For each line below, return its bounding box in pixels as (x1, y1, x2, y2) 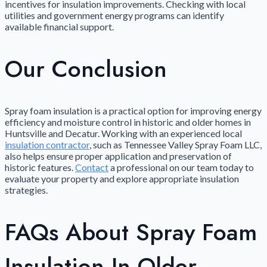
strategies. (5, 184, 48, 196)
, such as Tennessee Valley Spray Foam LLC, (89, 139, 262, 151)
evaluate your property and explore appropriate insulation (5, 173, 239, 185)
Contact (75, 162, 108, 173)
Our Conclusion (5, 51, 167, 86)
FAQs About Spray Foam (5, 215, 257, 249)
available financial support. (5, 21, 116, 33)
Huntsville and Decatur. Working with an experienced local (5, 128, 242, 139)
